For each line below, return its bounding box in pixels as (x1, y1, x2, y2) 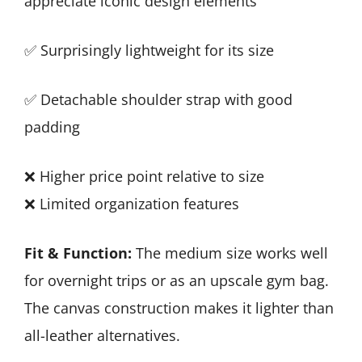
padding (24, 116, 80, 137)
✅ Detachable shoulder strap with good (24, 89, 293, 109)
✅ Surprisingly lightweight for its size (24, 40, 274, 60)
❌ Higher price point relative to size (24, 166, 264, 186)
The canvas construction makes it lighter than (24, 297, 334, 318)
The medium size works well (132, 242, 328, 263)
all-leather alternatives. (24, 325, 180, 345)
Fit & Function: (24, 242, 132, 263)
